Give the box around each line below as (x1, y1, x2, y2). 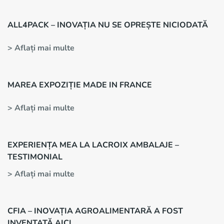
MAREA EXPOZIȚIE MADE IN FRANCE (7, 79, 152, 90)
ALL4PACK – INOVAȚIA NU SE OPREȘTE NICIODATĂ (7, 19, 208, 30)
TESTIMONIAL (7, 151, 62, 162)
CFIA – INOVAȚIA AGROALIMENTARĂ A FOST (7, 205, 183, 216)
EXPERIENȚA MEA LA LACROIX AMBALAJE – (7, 139, 179, 150)
